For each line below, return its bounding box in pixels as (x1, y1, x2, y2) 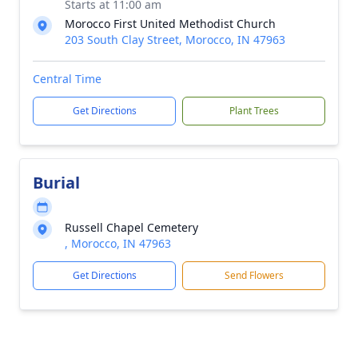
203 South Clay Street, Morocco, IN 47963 (65, 32, 285, 47)
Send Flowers (224, 268, 284, 282)
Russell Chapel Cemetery (65, 220, 198, 235)
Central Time (33, 71, 101, 86)
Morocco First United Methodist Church (65, 16, 276, 31)
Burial (33, 172, 80, 193)
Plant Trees (229, 104, 279, 117)
